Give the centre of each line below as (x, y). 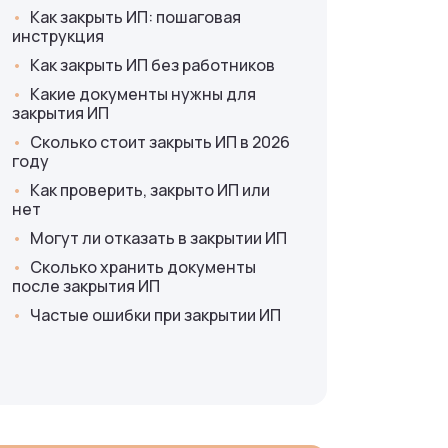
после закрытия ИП (86, 286)
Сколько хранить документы (143, 267)
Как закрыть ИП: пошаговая (136, 17)
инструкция (58, 36)
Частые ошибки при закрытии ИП (156, 315)
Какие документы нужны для (143, 94)
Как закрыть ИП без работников (153, 65)
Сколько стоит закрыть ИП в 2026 (160, 142)
